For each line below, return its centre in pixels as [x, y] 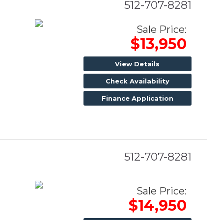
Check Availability [137, 81]
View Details [137, 64]
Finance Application [137, 98]
